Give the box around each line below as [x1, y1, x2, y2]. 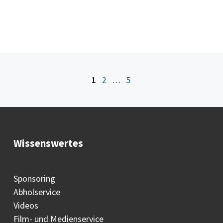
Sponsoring [13, 172, 55, 184]
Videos [13, 199, 38, 211]
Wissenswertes [13, 136, 83, 150]
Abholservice [13, 186, 60, 198]
